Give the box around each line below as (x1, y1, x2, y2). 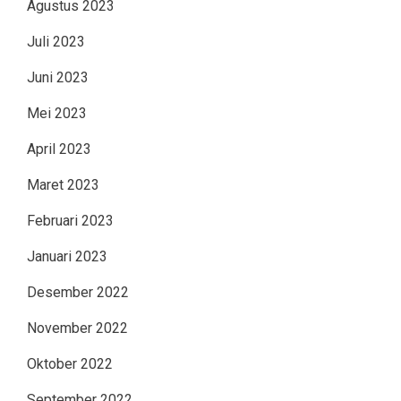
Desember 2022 (27, 283, 129, 301)
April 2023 (27, 140, 91, 158)
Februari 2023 (27, 211, 114, 229)
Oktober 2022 (27, 354, 113, 372)
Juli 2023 (27, 32, 85, 50)
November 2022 (27, 319, 128, 337)
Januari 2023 (27, 247, 107, 265)
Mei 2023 (27, 104, 87, 122)
